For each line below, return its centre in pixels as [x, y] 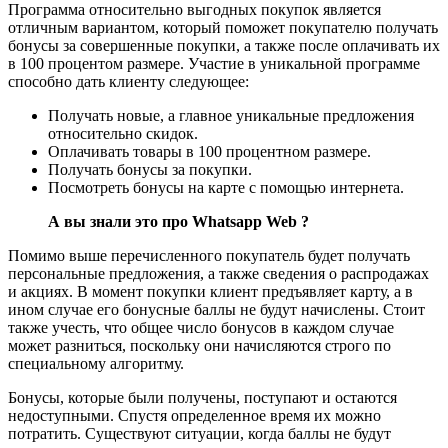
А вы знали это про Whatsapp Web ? [178, 221]
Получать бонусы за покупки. [150, 169]
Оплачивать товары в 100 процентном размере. [209, 151]
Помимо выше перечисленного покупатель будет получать [209, 255]
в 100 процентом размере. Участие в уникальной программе [214, 63]
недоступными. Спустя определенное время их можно [194, 415]
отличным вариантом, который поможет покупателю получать [223, 27]
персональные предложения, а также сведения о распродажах [218, 273]
